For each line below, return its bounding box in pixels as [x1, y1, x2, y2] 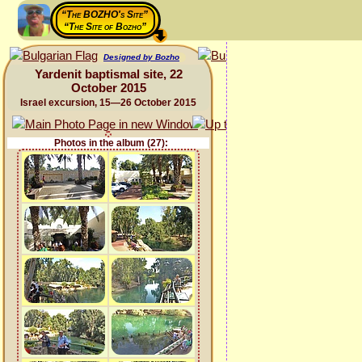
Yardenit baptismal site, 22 [34, 67, 183, 81]
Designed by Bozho [103, 53, 179, 61]
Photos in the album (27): [53, 137, 168, 149]
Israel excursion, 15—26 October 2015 [20, 97, 196, 108]
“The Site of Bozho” [63, 21, 146, 32]
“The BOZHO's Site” [61, 9, 148, 20]
